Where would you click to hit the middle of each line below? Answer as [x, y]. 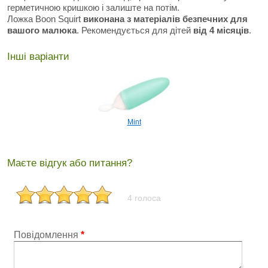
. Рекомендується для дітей [135, 30]
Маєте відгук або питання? [70, 163]
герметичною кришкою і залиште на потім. [93, 7]
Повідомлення [47, 235]
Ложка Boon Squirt [44, 19]
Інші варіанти [38, 57]
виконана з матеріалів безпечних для [164, 19]
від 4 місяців [221, 30]
